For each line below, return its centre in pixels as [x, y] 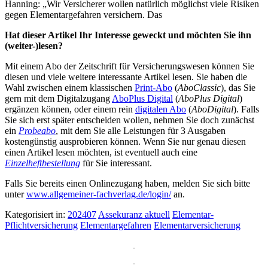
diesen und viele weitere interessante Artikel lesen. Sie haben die [126, 77]
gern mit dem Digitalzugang [58, 98]
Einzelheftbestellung [42, 163]
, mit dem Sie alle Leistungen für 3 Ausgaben [141, 130]
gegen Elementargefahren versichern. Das [83, 14]
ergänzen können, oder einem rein [70, 109]
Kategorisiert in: [36, 214]
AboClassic [199, 87]
